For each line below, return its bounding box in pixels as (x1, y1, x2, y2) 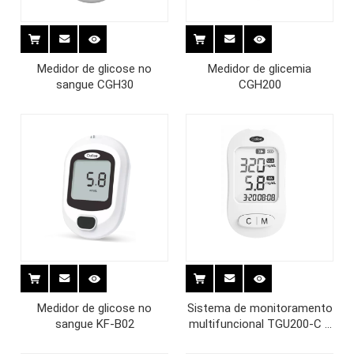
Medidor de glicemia (208, 62, 311, 76)
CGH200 (238, 77, 281, 92)
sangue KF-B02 (55, 317, 134, 331)
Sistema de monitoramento (186, 301, 333, 315)
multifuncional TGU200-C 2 (188, 317, 331, 331)
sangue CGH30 (55, 77, 134, 92)
